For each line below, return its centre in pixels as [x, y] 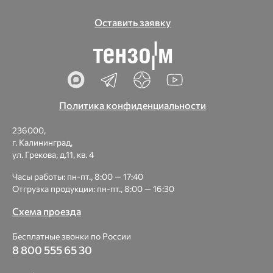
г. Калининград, [42, 142]
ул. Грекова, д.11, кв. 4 [53, 154]
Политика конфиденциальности [133, 105]
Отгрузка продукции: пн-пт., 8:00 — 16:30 [93, 189]
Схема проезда [47, 211]
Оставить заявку [133, 23]
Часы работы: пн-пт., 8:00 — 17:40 [78, 176]
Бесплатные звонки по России [72, 236]
